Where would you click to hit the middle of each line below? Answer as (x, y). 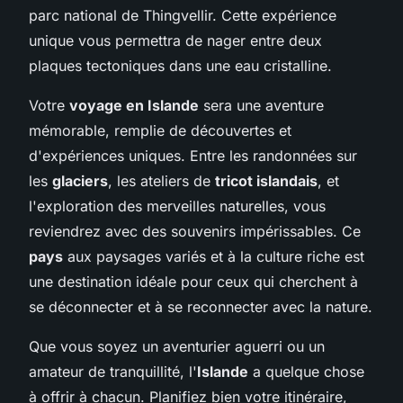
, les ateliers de (161, 180)
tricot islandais (266, 180)
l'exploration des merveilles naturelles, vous (177, 206)
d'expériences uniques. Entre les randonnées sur (193, 155)
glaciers (80, 180)
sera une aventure (261, 105)
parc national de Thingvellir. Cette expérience (183, 15)
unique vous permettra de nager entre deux (175, 40)
